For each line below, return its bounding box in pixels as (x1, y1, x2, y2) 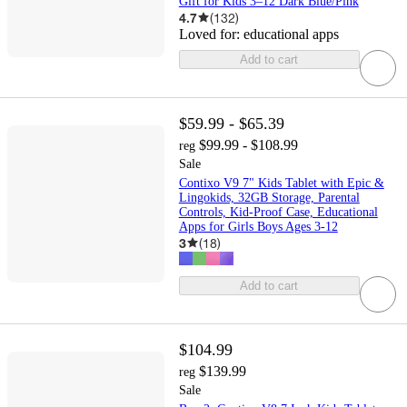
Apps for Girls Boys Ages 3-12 (178, 219, 338, 233)
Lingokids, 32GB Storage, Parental (178, 190, 360, 204)
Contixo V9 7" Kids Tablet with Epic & (178, 175, 384, 190)
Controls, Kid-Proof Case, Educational (178, 204, 378, 219)
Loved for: (178, 25, 243, 42)
